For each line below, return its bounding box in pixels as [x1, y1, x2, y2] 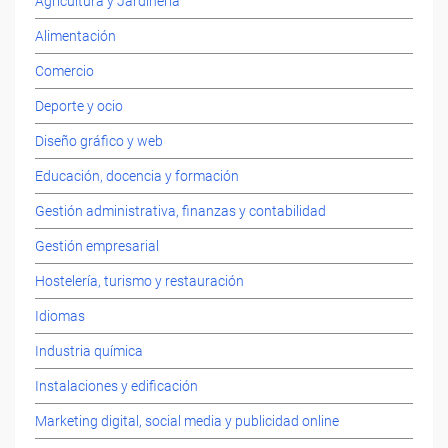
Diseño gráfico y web [35, 132, 163, 149]
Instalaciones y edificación [35, 377, 198, 394]
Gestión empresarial [35, 237, 159, 254]
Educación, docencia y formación [35, 167, 239, 184]
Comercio [35, 62, 94, 79]
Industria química [35, 342, 143, 359]
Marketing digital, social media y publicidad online [35, 412, 339, 429]
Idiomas [35, 307, 85, 324]
